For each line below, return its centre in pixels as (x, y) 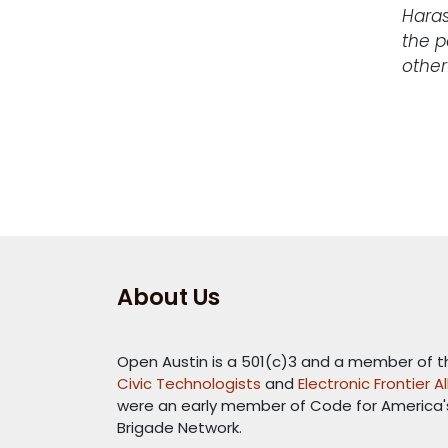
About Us (168, 297)
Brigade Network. (179, 428)
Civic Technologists (189, 384)
